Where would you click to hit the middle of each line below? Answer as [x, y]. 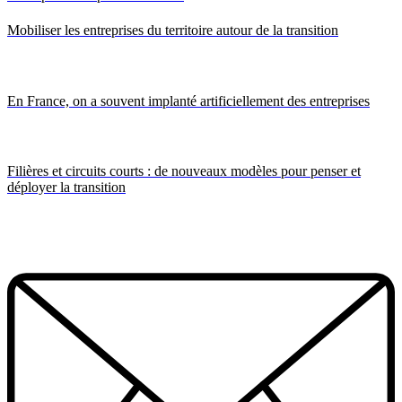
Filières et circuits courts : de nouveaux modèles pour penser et [184, 171]
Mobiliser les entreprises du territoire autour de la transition [173, 31]
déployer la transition [66, 188]
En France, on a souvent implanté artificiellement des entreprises [188, 100]
